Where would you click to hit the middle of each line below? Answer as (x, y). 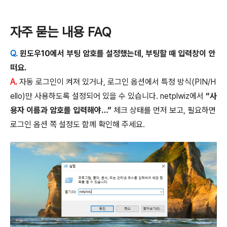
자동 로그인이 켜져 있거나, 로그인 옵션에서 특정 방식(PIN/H (117, 82)
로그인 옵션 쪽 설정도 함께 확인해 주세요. (78, 124)
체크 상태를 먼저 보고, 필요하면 (164, 110)
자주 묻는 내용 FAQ (61, 32)
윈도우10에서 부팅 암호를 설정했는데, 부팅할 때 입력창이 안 (118, 53)
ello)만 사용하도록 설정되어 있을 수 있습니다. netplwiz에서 (108, 96)
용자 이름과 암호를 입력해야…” (61, 110)
